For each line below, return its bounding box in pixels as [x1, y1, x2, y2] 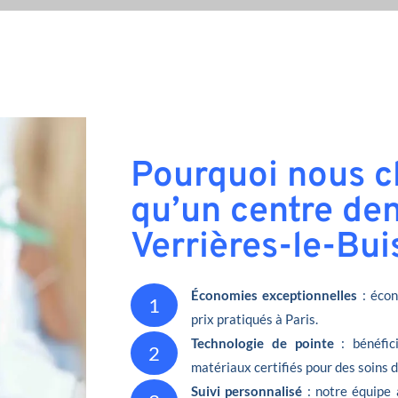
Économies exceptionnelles [191, 287, 358, 303]
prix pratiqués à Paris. [191, 311, 318, 327]
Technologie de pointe [191, 335, 334, 351]
